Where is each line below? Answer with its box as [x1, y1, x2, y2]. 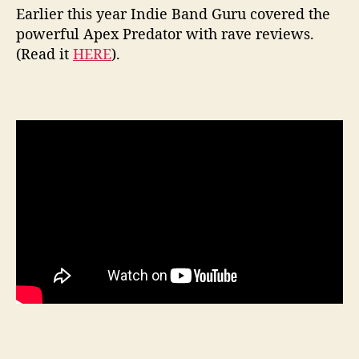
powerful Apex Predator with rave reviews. [16, 23, 314, 43]
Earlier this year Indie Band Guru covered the [16, 3, 330, 23]
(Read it [16, 43, 73, 63]
